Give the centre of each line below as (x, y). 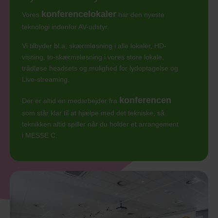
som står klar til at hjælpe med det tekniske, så (93, 113)
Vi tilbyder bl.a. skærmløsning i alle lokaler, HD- (94, 46)
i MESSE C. (41, 135)
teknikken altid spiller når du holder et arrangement (100, 124)
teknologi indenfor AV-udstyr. (65, 27)
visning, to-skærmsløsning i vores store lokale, (93, 57)
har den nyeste (140, 15)
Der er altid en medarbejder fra (71, 101)
